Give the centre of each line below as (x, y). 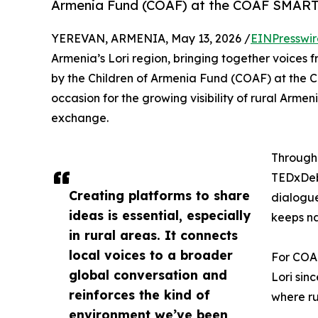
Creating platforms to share (159, 196)
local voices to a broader (151, 255)
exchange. (80, 118)
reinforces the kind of (139, 295)
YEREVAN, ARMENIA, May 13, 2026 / (151, 39)
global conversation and (148, 275)
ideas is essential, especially (160, 215)
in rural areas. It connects (153, 235)
